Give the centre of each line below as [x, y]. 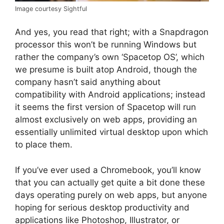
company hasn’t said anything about [88, 82]
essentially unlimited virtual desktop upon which [111, 132]
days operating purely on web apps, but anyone [111, 195]
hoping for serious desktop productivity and [102, 207]
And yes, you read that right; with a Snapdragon [112, 32]
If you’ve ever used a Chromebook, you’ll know [108, 170]
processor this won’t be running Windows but [106, 45]
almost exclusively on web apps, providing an [106, 120]
